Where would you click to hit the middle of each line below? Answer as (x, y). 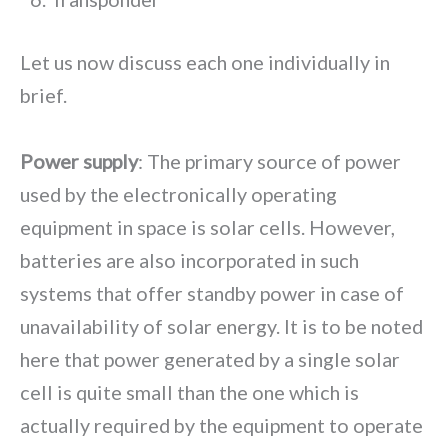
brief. (43, 94)
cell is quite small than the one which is (189, 391)
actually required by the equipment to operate (221, 424)
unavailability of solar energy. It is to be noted (221, 325)
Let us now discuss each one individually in (205, 61)
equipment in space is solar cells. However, (207, 226)
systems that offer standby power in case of (212, 292)
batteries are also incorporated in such (189, 259)
